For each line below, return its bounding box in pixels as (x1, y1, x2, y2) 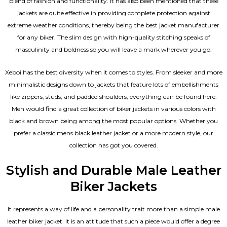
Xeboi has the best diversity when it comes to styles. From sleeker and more (5, 68, 222, 76)
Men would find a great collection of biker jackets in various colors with (11, 104, 216, 112)
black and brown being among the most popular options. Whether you (9, 117, 218, 125)
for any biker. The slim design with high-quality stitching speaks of (17, 33, 210, 41)
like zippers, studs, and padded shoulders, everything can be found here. (10, 92, 217, 100)
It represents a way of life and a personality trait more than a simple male (7, 205, 220, 213)
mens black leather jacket (57, 129, 131, 137)
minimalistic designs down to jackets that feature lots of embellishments (9, 80, 218, 88)
